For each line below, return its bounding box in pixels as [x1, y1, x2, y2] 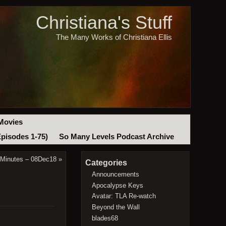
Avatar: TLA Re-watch [92, 192, 156, 200]
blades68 [92, 214, 119, 222]
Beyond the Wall [92, 203, 140, 211]
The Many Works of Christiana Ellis [55, 33, 172, 41]
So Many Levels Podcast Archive [59, 133, 174, 141]
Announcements [92, 170, 140, 178]
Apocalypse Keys [92, 181, 144, 189]
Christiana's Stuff [35, 12, 172, 33]
